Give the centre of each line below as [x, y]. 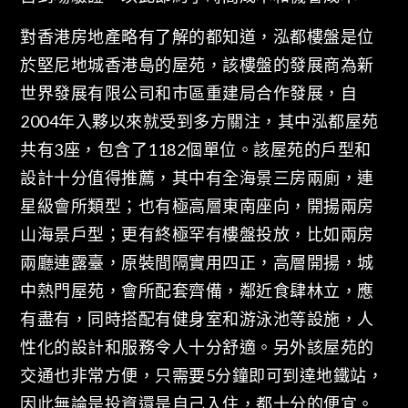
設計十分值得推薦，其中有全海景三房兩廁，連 [197, 178]
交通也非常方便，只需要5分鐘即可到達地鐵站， [202, 376]
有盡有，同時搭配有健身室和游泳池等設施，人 [197, 319]
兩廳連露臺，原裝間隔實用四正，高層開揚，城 [197, 263]
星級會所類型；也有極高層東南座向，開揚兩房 [197, 206]
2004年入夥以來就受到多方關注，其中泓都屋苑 [199, 122]
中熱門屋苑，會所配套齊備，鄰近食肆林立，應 [197, 291]
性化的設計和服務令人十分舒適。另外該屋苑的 [197, 347]
